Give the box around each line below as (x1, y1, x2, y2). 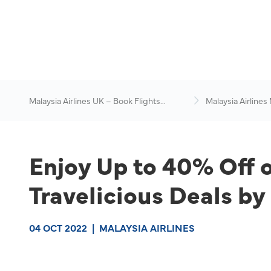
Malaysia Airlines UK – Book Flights (29, 94, 160, 106)
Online (29, 106, 54, 119)
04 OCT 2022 (29, 221, 87, 234)
